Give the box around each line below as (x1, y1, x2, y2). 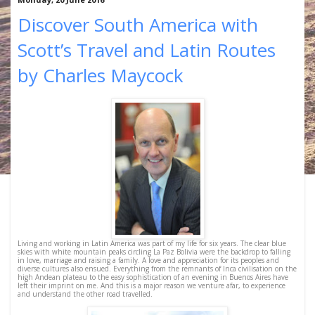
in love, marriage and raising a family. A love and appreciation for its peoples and (18, 255, 279, 265)
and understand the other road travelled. (18, 288, 153, 299)
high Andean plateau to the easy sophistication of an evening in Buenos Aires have (18, 271, 288, 282)
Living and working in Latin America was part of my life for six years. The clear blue (18, 238, 286, 248)
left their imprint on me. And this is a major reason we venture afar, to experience (18, 280, 285, 290)
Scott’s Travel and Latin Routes (18, 37, 276, 63)
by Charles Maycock (18, 63, 184, 88)
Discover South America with (18, 12, 258, 37)
